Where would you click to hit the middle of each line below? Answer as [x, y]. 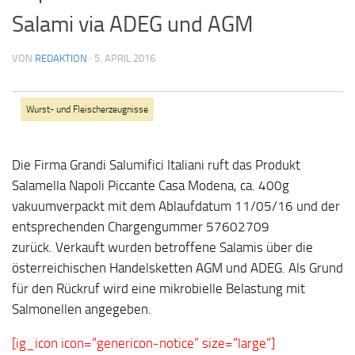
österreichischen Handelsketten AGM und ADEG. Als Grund [177, 268]
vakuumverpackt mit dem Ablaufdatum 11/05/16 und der [176, 206]
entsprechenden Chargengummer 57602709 [141, 227]
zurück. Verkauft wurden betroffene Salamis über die [162, 247]
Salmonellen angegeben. [82, 309]
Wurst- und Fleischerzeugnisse [87, 109]
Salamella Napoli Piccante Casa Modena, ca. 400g [151, 185]
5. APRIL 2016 [125, 58]
